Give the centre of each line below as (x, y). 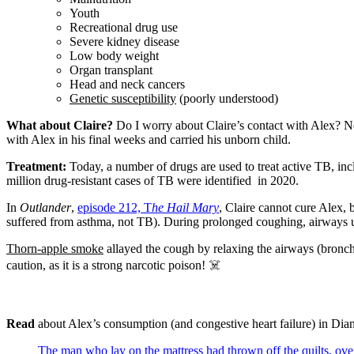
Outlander (45, 207)
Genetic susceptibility (123, 98)
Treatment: (36, 166)
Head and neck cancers (127, 84)
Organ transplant (111, 70)
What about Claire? (60, 125)
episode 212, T (115, 207)
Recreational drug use (124, 27)
